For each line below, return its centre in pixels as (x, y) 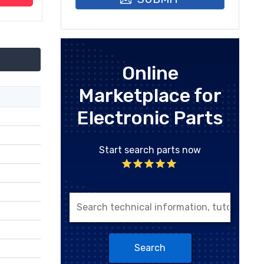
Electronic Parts (150, 118)
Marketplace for (150, 95)
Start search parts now (150, 150)
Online (150, 73)
